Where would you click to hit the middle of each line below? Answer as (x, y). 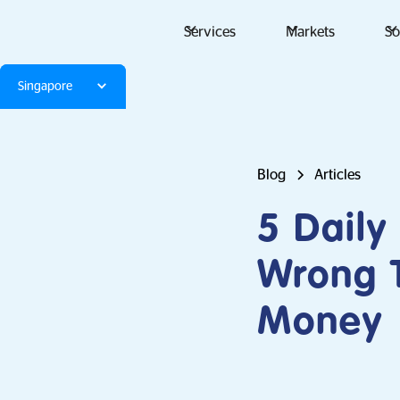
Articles (337, 175)
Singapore (45, 86)
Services (209, 32)
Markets (310, 32)
